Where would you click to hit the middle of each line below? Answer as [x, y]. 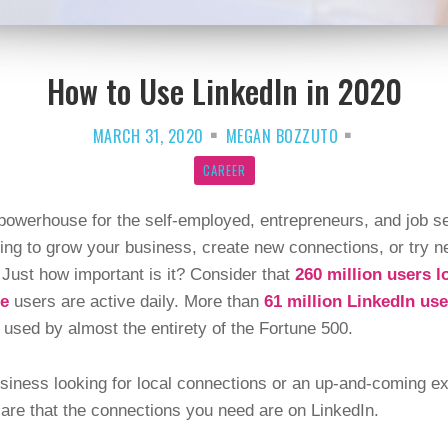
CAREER [224, 170]
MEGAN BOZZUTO [281, 136]
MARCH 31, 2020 [148, 136]
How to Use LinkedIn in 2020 [224, 91]
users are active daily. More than [134, 302]
